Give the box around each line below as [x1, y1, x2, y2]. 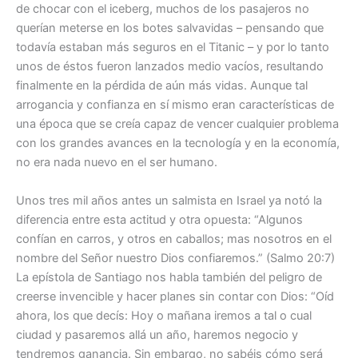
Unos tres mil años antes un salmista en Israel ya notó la [16, 193, 322, 208]
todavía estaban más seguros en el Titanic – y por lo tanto [16, 40, 329, 55]
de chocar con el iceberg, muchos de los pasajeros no [16, 2, 309, 17]
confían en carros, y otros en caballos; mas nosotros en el [16, 231, 332, 246]
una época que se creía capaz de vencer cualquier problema [16, 117, 339, 132]
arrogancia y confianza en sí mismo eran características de [16, 97, 334, 113]
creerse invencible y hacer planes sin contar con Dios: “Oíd [16, 288, 334, 304]
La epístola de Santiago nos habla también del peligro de [16, 269, 322, 284]
